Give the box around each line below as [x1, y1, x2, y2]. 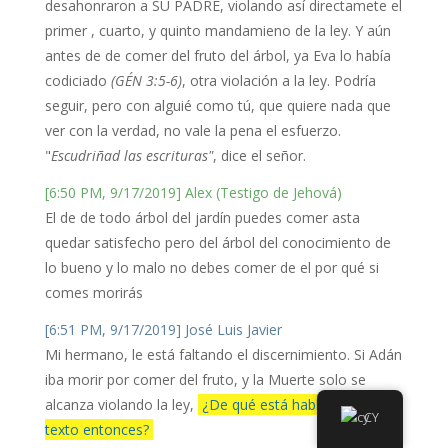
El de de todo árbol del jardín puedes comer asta [44, 208, 360, 228]
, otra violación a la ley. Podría [181, 71, 376, 91]
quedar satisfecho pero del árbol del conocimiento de [44, 233, 391, 253]
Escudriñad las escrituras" [50, 146, 213, 166]
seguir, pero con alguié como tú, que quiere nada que [44, 96, 391, 116]
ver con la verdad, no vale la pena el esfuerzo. [44, 121, 341, 141]
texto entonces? [44, 420, 153, 440]
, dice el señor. [212, 146, 306, 166]
